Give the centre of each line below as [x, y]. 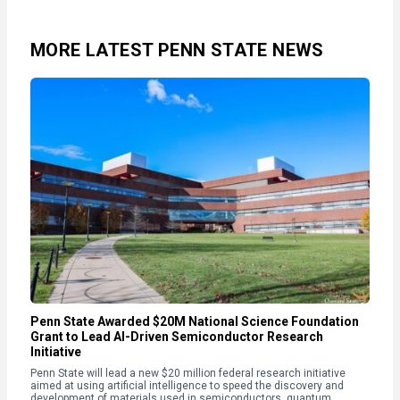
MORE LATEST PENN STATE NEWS [177, 50]
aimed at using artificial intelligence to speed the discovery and [187, 385]
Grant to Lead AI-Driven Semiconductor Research [177, 336]
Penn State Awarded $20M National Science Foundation [195, 321]
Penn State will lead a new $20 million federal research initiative [188, 373]
